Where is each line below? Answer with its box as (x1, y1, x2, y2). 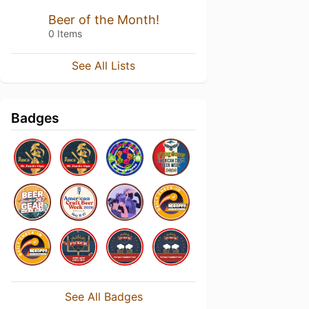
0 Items (48, 28, 82, 39)
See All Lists (72, 59, 135, 72)
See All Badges (64, 290, 143, 303)
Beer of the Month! (48, 12, 159, 27)
